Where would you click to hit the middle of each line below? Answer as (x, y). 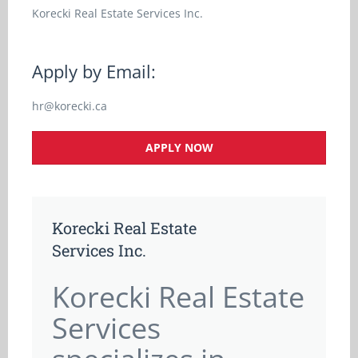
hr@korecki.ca (70, 106)
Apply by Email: (94, 71)
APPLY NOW (179, 147)
